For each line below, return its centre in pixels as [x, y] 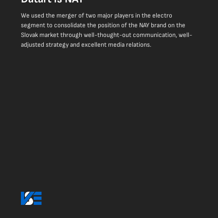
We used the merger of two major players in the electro [96, 16]
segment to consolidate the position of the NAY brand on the [103, 26]
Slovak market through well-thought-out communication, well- [106, 35]
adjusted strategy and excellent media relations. [86, 45]
